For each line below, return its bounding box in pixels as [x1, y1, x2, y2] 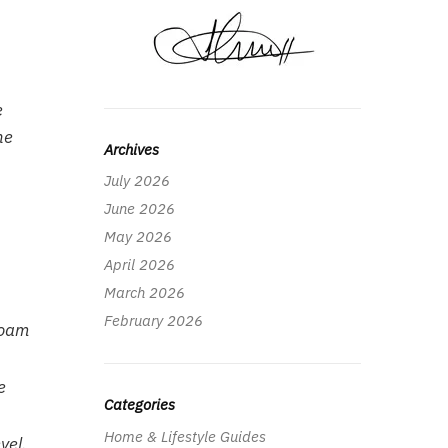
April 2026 [103, 255, 175, 275]
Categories [103, 395, 175, 415]
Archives [103, 139, 159, 159]
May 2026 [103, 227, 172, 247]
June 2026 [103, 199, 175, 219]
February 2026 [103, 311, 203, 331]
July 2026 [103, 171, 170, 191]
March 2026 [103, 283, 185, 303]
